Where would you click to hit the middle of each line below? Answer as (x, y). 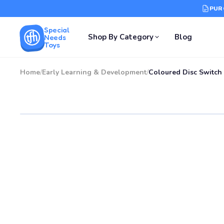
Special (57, 29)
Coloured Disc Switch (185, 72)
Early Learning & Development (94, 72)
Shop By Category (121, 37)
